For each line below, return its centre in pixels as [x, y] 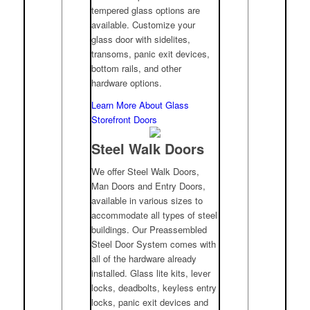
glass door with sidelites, [141, 39]
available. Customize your [144, 25]
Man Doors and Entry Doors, [149, 186]
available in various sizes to [147, 201]
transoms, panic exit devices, [151, 54]
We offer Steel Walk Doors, [146, 172]
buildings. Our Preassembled [149, 230]
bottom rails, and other [137, 69]
